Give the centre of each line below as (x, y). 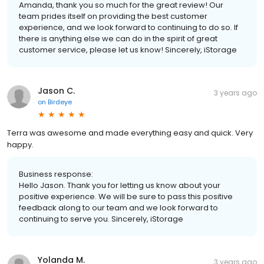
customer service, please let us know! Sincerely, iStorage (128, 49)
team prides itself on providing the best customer (113, 16)
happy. (20, 144)
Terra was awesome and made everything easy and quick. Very (130, 133)
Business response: (56, 174)
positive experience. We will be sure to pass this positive (126, 196)
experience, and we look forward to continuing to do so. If (128, 27)
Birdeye (60, 102)
